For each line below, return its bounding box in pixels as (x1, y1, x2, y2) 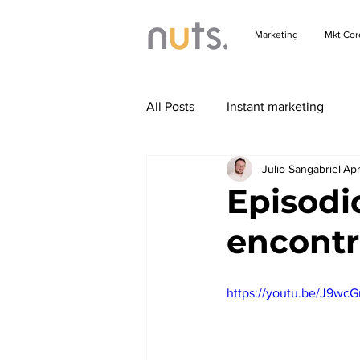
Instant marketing (227, 100, 324, 113)
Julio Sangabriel (262, 162, 341, 175)
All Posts (146, 100, 194, 113)
